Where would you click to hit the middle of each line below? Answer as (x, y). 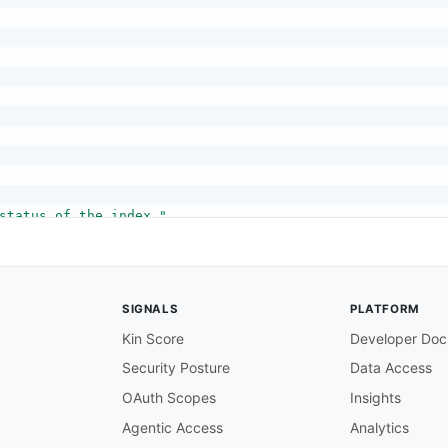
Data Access (391, 368)
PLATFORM (385, 309)
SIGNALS (150, 309)
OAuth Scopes (169, 398)
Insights (375, 398)
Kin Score (153, 338)
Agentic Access (172, 427)
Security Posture (176, 368)
